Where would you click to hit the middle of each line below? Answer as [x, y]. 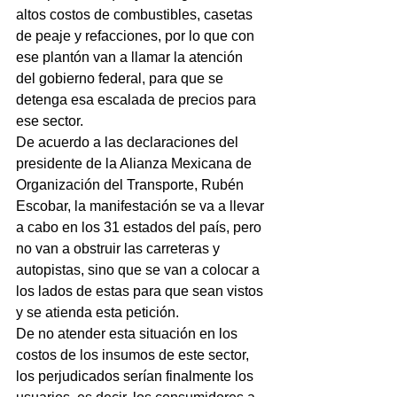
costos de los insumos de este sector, [134, 355]
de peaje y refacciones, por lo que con [137, 36]
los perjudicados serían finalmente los [136, 377]
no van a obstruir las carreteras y [120, 249]
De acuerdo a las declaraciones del [129, 143]
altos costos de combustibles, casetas [136, 15]
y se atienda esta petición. [97, 313]
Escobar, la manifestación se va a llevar [142, 206]
